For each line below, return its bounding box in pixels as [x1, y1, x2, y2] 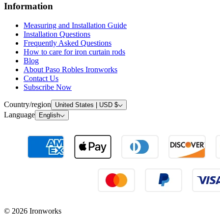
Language [4, 110, 35, 119]
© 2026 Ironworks [4, 206, 61, 215]
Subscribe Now [24, 82, 72, 91]
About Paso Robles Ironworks [24, 65, 117, 74]
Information [4, 1, 53, 12]
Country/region [4, 100, 51, 109]
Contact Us [24, 74, 58, 82]
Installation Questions [24, 29, 90, 38]
